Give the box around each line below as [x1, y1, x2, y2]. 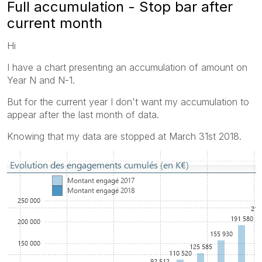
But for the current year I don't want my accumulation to [7, 95, 249, 108]
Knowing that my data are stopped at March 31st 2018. [7, 130, 242, 142]
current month [7, 14, 102, 32]
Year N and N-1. [7, 74, 75, 86]
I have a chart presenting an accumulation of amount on [7, 61, 247, 73]
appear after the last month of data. [7, 108, 159, 120]
